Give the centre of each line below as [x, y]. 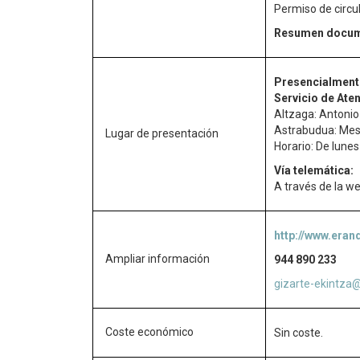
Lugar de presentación [162, 133]
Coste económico [149, 332]
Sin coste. [299, 333]
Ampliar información [157, 259]
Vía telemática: [314, 170]
